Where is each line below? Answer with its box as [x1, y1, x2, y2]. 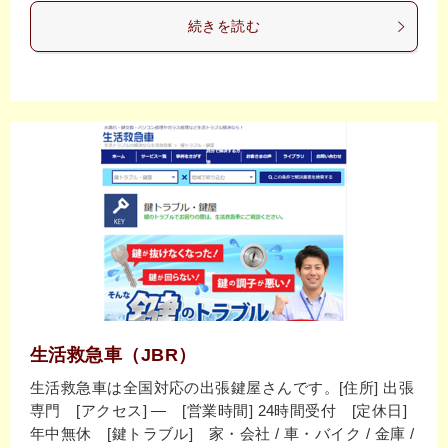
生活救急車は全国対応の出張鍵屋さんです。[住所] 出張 [30, 379, 415, 397]
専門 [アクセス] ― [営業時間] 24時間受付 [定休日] [30, 402, 407, 420]
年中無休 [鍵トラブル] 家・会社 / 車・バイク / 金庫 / [30, 425, 415, 443]
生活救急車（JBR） [30, 345, 197, 366]
